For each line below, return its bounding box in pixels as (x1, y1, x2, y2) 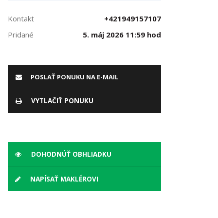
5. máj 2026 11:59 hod (82, 30, 161, 39)
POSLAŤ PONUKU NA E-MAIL (29, 73, 118, 81)
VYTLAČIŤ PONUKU (29, 96, 93, 105)
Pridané (8, 30, 34, 39)
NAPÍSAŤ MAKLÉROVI (28, 175, 98, 183)
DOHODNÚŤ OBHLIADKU (29, 150, 111, 159)
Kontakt (8, 14, 34, 23)
